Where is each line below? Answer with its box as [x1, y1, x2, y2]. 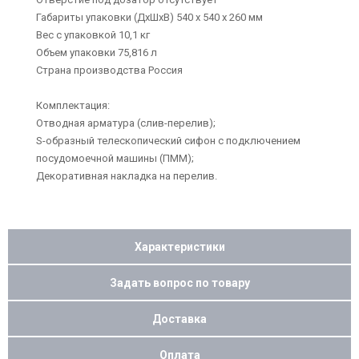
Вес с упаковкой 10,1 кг [36, 29, 150, 41]
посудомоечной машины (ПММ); [36, 152, 194, 164]
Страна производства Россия [36, 64, 183, 76]
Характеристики [134, 240, 225, 253]
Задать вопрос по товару [109, 276, 250, 289]
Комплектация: [36, 99, 110, 111]
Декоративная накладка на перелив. [36, 170, 217, 182]
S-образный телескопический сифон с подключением [36, 135, 301, 147]
